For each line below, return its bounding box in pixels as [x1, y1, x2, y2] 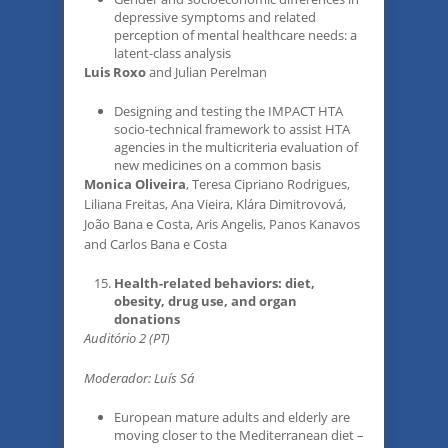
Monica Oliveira [84, 175, 186, 193]
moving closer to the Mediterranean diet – [114, 426, 364, 444]
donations [114, 310, 180, 328]
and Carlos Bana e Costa [84, 235, 227, 253]
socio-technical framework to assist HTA [114, 120, 350, 138]
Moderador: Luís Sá [84, 369, 194, 387]
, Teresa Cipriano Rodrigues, [186, 175, 350, 193]
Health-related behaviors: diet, [114, 274, 315, 292]
